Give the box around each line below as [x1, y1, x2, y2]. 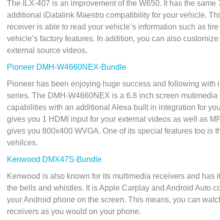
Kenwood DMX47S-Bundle [7, 155, 102, 164]
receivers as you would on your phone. [7, 207, 141, 216]
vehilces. [7, 138, 38, 147]
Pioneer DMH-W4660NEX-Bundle [7, 63, 126, 71]
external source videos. [7, 46, 87, 55]
